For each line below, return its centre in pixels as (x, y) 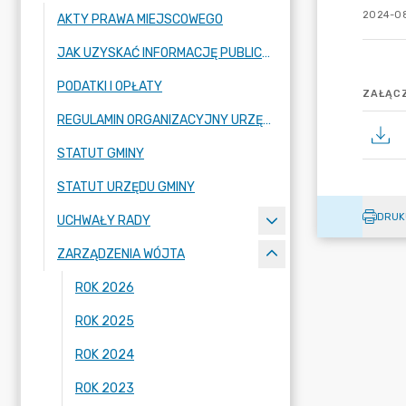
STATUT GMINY (101, 154)
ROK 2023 (105, 388)
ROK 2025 (105, 321)
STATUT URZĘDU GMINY (126, 187)
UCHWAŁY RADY (104, 221)
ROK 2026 (105, 288)
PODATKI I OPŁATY (110, 87)
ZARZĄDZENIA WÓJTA (121, 254)
